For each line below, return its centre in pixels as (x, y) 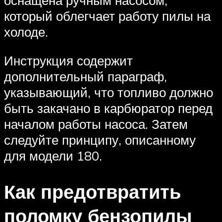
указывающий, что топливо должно (109, 92)
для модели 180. (53, 156)
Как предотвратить (92, 191)
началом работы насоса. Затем (96, 124)
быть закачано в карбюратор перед (108, 108)
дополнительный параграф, (85, 76)
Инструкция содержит (68, 60)
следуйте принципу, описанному (100, 140)
